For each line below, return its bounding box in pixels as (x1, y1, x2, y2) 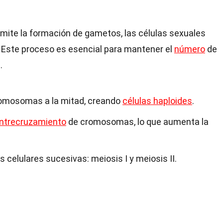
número (174, 44, 205, 54)
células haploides (122, 96, 192, 106)
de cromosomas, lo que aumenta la (66, 116, 209, 127)
